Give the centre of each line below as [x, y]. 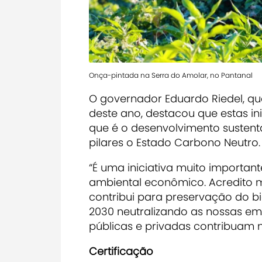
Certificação [121, 251]
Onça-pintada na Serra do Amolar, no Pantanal [171, 75]
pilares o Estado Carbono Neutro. [175, 143]
